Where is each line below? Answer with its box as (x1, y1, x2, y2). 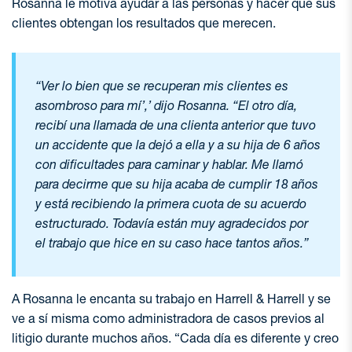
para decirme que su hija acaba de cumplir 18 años (35, 176, 318, 192)
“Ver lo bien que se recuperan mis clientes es (35, 78, 288, 93)
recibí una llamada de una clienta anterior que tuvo (35, 117, 316, 133)
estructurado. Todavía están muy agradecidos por (35, 215, 308, 231)
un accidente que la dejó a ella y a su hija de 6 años (35, 137, 321, 152)
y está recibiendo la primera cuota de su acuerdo (35, 196, 306, 211)
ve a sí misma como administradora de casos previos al (12, 310, 324, 326)
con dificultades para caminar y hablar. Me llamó (35, 156, 303, 172)
